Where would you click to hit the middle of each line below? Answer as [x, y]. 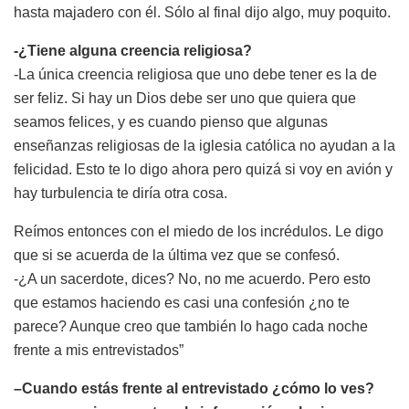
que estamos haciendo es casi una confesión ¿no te [182, 302]
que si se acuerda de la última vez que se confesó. [177, 255]
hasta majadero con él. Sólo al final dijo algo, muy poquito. [202, 12]
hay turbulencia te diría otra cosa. [121, 193]
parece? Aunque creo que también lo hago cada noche [191, 326]
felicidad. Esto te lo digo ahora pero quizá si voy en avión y [203, 169]
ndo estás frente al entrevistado [159, 388]
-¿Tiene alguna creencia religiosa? [133, 50]
